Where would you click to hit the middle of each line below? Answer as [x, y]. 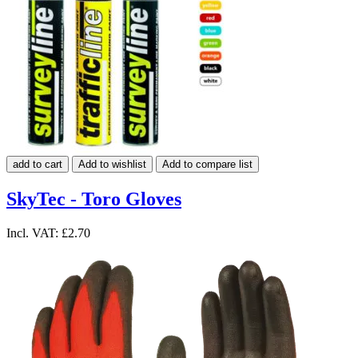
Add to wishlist [112, 164]
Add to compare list [207, 164]
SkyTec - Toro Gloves [94, 199]
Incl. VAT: [34, 233]
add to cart [38, 164]
